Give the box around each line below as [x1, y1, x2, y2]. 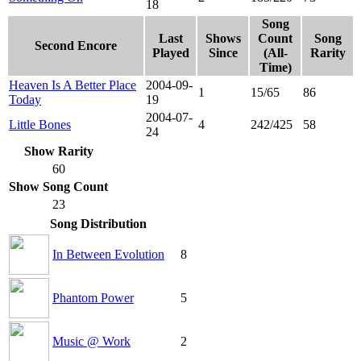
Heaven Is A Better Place [9, 77, 136, 92]
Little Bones [9, 117, 71, 131]
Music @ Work [52, 334, 131, 348]
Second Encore [35, 38, 117, 52]
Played [151, 45, 189, 60]
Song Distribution [49, 216, 147, 230]
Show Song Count [9, 179, 108, 193]
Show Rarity [23, 143, 93, 158]
